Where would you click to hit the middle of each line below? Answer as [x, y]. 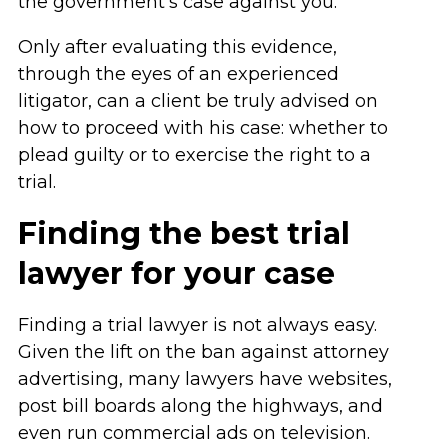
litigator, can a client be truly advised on [197, 101]
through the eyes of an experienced [178, 74]
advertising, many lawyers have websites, [204, 379]
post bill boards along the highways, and [200, 406]
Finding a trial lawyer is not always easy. [197, 325]
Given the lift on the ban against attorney [203, 352]
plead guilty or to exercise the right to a [194, 155]
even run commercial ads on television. [193, 433]
